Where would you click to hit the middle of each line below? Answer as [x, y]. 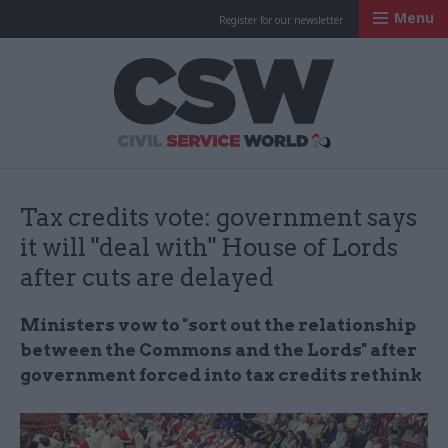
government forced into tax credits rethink [221, 375]
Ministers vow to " [104, 325]
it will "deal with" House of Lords [209, 247]
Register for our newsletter [281, 20]
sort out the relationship [302, 325]
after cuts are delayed [147, 277]
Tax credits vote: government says [218, 217]
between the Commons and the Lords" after [218, 350]
